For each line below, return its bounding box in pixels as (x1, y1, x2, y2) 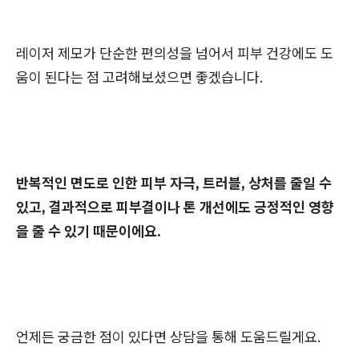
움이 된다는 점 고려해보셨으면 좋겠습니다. (16, 68, 264, 87)
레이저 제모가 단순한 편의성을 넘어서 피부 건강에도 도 (16, 44, 333, 63)
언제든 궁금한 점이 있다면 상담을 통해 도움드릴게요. (16, 328, 321, 347)
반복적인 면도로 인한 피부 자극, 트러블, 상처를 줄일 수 (16, 174, 332, 193)
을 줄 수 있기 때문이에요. (16, 222, 161, 241)
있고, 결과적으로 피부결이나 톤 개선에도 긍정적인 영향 (16, 198, 334, 217)
